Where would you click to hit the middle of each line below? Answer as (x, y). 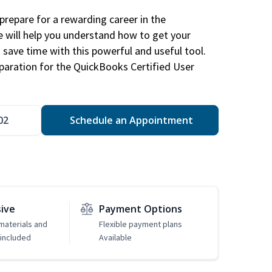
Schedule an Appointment (130, 121)
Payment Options (140, 209)
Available (115, 238)
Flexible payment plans (140, 224)
